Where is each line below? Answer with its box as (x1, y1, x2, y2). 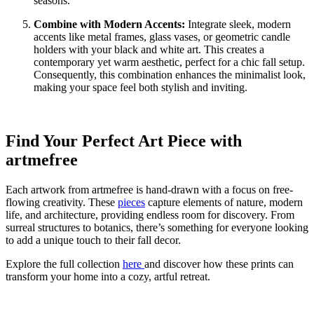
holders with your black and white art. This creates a (34, 43, 264, 56)
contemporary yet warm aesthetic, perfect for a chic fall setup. (34, 56, 305, 69)
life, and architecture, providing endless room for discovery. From (6, 209, 294, 221)
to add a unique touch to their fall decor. (6, 234, 181, 247)
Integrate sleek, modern (185, 18, 291, 31)
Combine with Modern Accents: (34, 18, 185, 31)
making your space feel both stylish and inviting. (34, 81, 247, 94)
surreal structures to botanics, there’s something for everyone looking (6, 221, 308, 234)
